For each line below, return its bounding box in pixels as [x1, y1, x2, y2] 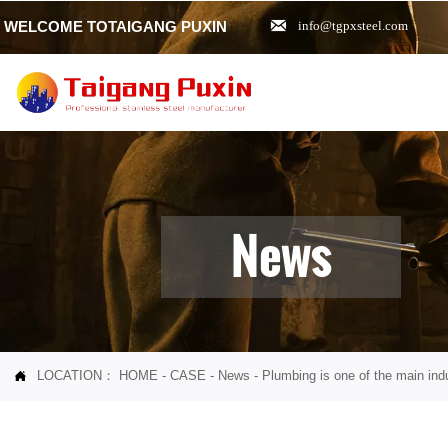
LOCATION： [36, 368, 119, 384]
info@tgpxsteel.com [297, 19, 408, 34]
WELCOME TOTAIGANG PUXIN [4, 18, 228, 36]
